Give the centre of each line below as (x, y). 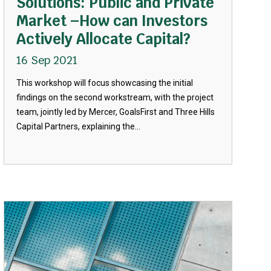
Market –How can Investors (112, 21)
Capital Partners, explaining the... (78, 126)
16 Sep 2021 (47, 60)
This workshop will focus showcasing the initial (104, 83)
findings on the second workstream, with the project (115, 97)
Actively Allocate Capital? (103, 39)
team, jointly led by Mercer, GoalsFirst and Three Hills (115, 112)
